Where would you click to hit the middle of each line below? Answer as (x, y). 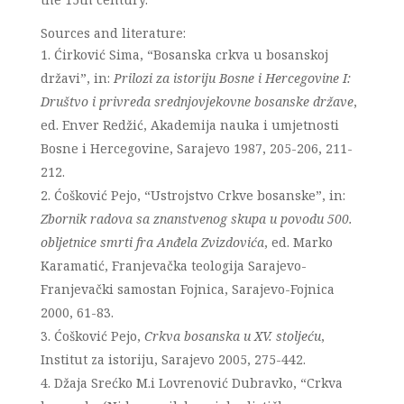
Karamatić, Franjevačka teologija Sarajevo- (173, 266)
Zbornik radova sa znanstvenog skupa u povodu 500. (196, 219)
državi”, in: (77, 78)
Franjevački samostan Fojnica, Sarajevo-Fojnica (187, 289)
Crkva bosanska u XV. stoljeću (232, 336)
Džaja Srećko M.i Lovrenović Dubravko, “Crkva (198, 383)
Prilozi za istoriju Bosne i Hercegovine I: (232, 78)
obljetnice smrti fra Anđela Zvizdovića (152, 242)
